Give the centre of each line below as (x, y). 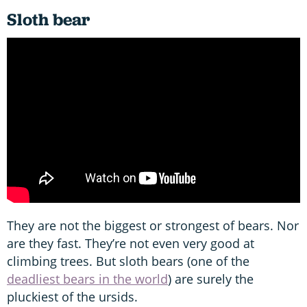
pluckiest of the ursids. (72, 296)
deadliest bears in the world (87, 279)
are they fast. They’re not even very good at (131, 243)
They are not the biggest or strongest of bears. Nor (153, 225)
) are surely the (211, 279)
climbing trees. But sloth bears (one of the (128, 261)
